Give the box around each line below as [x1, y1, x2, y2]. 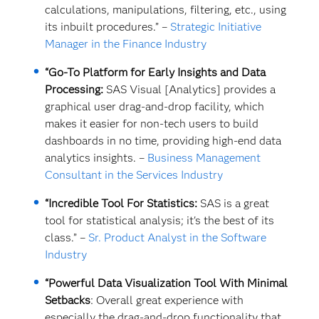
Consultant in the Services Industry [44, 168, 223, 182]
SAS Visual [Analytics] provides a [103, 83, 276, 96]
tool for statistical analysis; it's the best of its [44, 214, 274, 227]
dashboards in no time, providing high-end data [44, 134, 281, 147]
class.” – [44, 231, 88, 244]
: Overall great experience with [90, 293, 244, 307]
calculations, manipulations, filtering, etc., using [44, 3, 286, 16]
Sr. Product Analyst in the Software [88, 231, 266, 244]
